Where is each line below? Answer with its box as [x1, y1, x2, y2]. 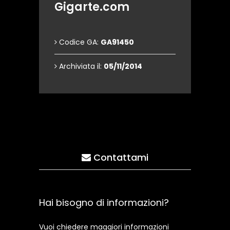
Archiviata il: [57, 61, 104, 71]
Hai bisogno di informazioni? [39, 196, 169, 209]
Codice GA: [57, 37, 101, 47]
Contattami [91, 151, 148, 164]
